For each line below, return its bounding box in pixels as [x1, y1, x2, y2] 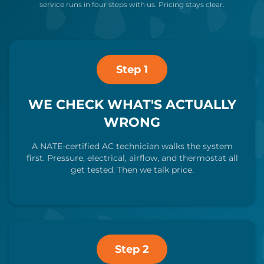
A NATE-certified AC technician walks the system [31, 141, 233, 151]
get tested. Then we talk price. [70, 164, 194, 175]
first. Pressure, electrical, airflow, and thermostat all [26, 153, 238, 163]
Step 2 [115, 243, 149, 256]
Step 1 [116, 63, 148, 76]
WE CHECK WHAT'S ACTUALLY [28, 97, 236, 113]
